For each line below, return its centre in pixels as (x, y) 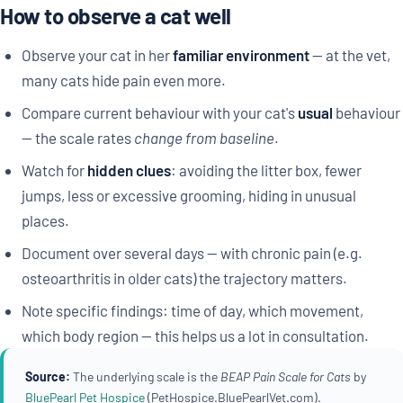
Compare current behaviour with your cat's (159, 113)
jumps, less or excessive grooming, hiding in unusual (188, 196)
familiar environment (241, 55)
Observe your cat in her (97, 55)
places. (45, 221)
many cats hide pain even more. (123, 81)
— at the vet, (349, 55)
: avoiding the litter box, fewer (266, 170)
